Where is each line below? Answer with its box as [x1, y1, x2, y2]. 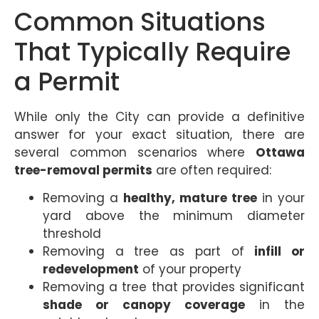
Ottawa [256, 143, 305, 161]
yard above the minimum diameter [43, 206, 305, 224]
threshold [43, 224, 101, 242]
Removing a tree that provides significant [43, 278, 305, 296]
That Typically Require [14, 33, 291, 69]
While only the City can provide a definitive [14, 108, 305, 125]
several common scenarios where [14, 143, 256, 161]
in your [257, 189, 305, 206]
